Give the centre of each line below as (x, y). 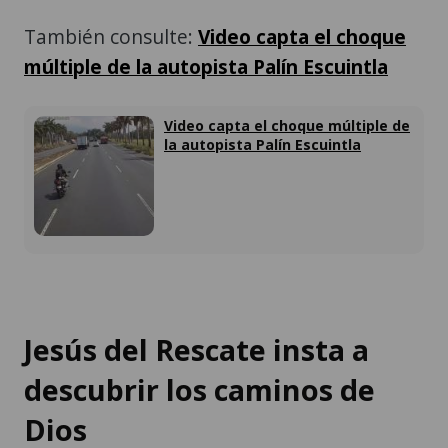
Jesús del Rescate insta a (196, 349)
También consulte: (111, 37)
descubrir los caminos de (199, 389)
